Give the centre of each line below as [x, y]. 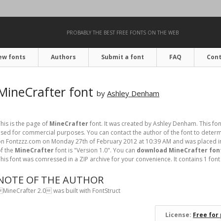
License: [179, 215]
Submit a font [123, 57]
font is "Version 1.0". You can [95, 150]
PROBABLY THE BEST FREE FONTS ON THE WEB [123, 33]
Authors [63, 57]
